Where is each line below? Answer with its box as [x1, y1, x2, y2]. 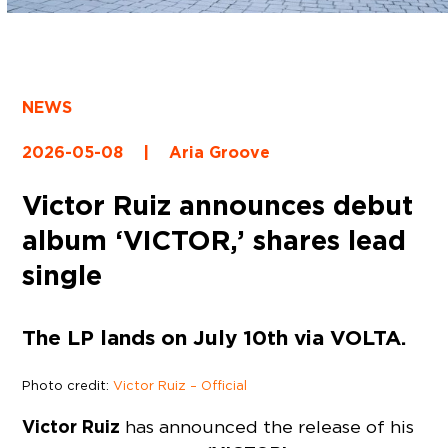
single [22, 257, 103, 294]
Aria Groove [169, 142, 271, 164]
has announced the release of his [120, 416, 415, 438]
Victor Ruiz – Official [113, 377, 248, 394]
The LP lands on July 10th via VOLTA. [22, 324, 407, 352]
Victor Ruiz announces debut [22, 187, 414, 224]
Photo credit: [22, 377, 114, 394]
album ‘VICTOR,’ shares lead [22, 222, 407, 259]
